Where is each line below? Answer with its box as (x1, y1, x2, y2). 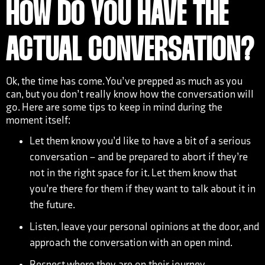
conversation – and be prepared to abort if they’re (30, 151, 248, 163)
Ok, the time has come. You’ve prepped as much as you (6, 75, 243, 88)
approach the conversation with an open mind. (30, 237, 232, 249)
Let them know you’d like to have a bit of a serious (30, 135, 251, 147)
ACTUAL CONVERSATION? (6, 35, 255, 67)
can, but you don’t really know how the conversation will (6, 88, 254, 101)
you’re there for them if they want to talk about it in (30, 183, 256, 195)
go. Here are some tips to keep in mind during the (6, 101, 222, 114)
